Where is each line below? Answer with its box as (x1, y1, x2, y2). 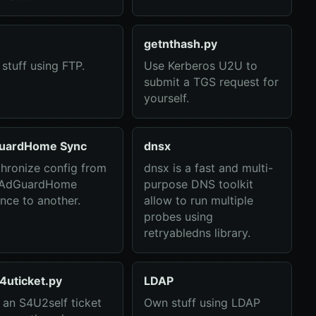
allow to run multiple (143, 193, 253, 207)
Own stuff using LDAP (143, 296, 260, 310)
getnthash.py (143, 37, 217, 51)
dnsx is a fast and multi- (143, 161, 273, 175)
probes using (143, 209, 213, 224)
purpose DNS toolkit (143, 177, 253, 191)
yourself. (143, 91, 189, 105)
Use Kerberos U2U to (143, 59, 257, 73)
